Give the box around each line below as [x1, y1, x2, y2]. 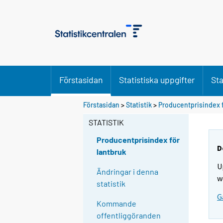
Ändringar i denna [97, 167, 159, 177]
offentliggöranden [97, 211, 161, 221]
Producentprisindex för [97, 135, 180, 145]
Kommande [97, 199, 137, 209]
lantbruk [97, 147, 127, 157]
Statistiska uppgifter [119, 74, 195, 85]
